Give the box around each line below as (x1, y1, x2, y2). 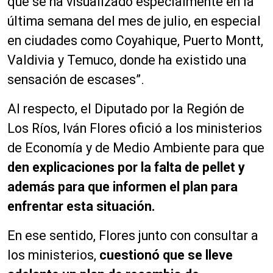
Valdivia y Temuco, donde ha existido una (7, 52, 247, 68)
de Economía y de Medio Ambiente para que (7, 140, 264, 155)
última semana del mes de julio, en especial (7, 13, 261, 29)
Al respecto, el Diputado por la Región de (7, 101, 244, 116)
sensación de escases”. (7, 71, 144, 87)
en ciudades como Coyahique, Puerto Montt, (7, 32, 263, 48)
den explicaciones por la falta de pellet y (7, 159, 245, 175)
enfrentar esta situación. (7, 198, 155, 214)
